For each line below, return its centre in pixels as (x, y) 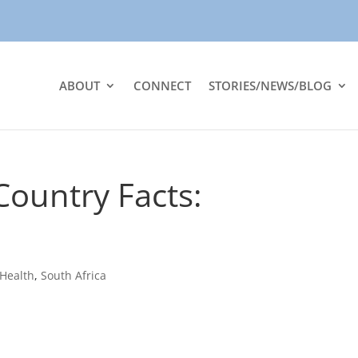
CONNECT (162, 86)
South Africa (74, 275)
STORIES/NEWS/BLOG (270, 86)
